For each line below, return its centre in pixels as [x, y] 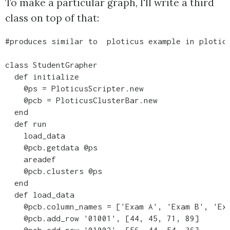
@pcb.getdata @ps [51, 148]
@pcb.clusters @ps [63, 171]
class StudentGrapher [51, 65]
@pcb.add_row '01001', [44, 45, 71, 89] [102, 218]
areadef [31, 159]
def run [26, 124]
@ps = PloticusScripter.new [74, 89]
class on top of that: [52, 18]
